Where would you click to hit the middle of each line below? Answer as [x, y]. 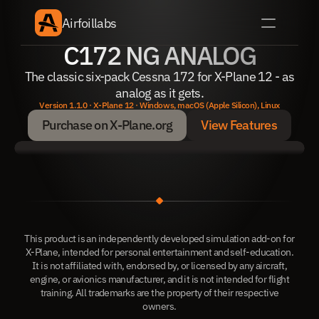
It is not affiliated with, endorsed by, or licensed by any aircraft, [159, 266]
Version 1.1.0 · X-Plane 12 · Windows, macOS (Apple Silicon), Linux [159, 105]
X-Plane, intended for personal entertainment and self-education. [159, 252]
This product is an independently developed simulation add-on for [159, 239]
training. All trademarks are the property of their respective [159, 293]
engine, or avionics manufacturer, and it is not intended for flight [159, 279]
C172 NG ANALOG [159, 55]
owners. [159, 306]
